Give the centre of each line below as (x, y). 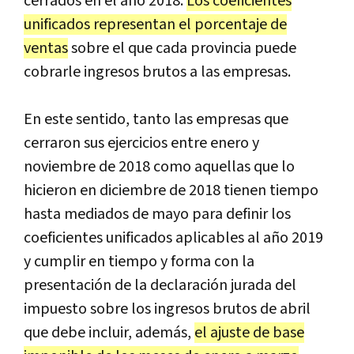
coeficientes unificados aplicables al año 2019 (173, 237)
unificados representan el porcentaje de (155, 24)
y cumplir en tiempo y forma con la (139, 261)
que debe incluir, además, (109, 332)
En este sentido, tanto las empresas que (156, 119)
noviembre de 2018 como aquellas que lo (159, 166)
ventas (46, 48)
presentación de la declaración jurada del (160, 285)
